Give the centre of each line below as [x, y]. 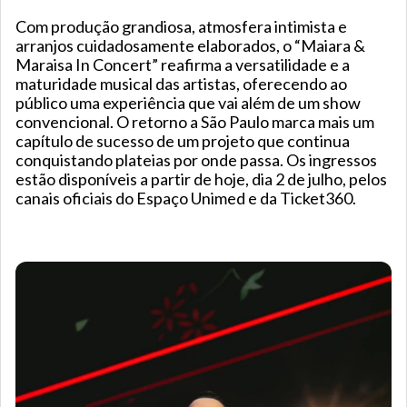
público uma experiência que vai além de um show [188, 103]
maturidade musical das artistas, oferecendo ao [181, 84]
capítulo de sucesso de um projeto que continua [183, 141]
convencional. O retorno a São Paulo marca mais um [195, 122]
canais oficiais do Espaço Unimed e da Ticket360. [186, 199]
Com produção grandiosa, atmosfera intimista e [181, 27]
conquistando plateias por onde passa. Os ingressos [196, 160]
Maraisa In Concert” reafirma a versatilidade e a [183, 65]
